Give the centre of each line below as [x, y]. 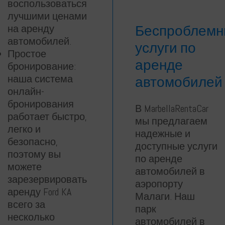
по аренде [159, 159]
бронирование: [42, 67]
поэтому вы [34, 154]
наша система [40, 79]
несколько [31, 217]
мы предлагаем [171, 121]
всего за [26, 205]
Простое [27, 54]
